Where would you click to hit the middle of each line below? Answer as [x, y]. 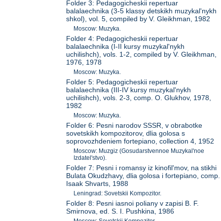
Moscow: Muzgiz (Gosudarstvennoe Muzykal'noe [139, 151]
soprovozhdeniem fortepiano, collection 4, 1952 [140, 141]
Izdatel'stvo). [90, 158]
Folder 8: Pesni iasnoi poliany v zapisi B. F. [133, 203]
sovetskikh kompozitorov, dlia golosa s [126, 133]
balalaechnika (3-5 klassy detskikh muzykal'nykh [142, 11]
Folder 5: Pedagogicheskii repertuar [122, 82]
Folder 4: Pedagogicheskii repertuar [122, 38]
